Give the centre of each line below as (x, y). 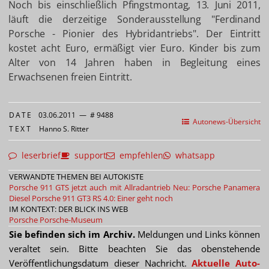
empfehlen (139, 156)
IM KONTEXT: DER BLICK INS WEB (68, 209)
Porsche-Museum (71, 220)
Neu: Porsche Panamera (216, 188)
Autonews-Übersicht (225, 122)
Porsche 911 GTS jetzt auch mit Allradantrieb (90, 188)
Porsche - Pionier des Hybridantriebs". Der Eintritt (134, 34)
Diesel (20, 198)
